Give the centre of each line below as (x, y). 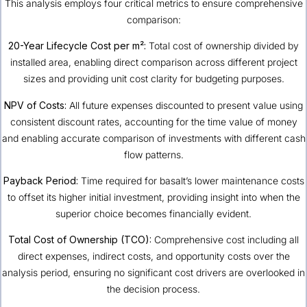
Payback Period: (40, 181)
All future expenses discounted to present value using (185, 105)
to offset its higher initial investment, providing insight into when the (153, 197)
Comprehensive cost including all (225, 240)
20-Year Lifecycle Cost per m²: (77, 46)
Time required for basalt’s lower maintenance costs (191, 181)
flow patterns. (153, 154)
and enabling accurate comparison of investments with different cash (153, 138)
